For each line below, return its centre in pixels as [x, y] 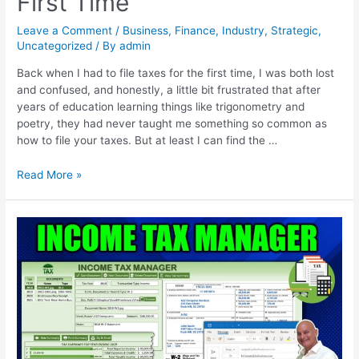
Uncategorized [55, 46]
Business [146, 31]
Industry [244, 31]
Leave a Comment [65, 31]
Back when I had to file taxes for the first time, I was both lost [176, 73]
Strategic [295, 31]
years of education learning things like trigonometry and [161, 106]
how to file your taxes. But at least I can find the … [147, 140]
